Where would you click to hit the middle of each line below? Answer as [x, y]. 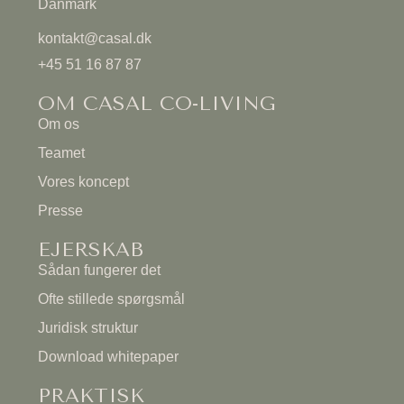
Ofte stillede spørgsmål [111, 299]
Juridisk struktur [88, 328]
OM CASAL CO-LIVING [156, 104]
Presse [60, 211]
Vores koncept [83, 182]
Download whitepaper [108, 357]
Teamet [61, 153]
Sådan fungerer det [99, 271]
